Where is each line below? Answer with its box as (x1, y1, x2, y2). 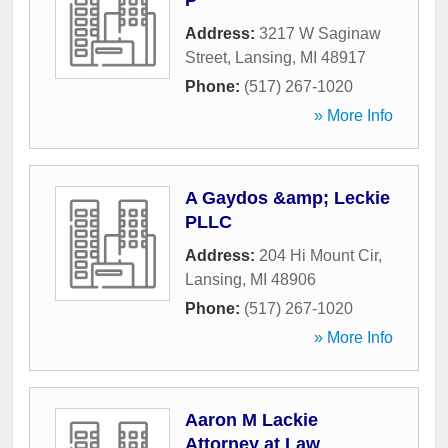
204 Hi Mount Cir (259, 247, 378, 265)
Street (185, 49, 227, 67)
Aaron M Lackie (185, 410, 318, 431)
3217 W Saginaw (259, 25, 381, 43)
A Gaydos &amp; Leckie (185, 188, 390, 209)
